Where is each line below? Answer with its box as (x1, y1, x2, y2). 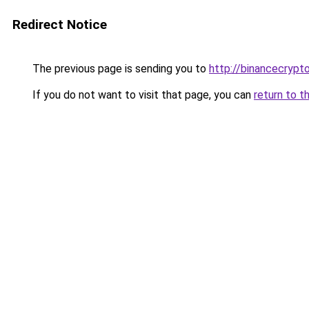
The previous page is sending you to (30, 62, 209, 75)
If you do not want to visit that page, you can (30, 88, 254, 101)
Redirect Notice (12, 17, 107, 32)
